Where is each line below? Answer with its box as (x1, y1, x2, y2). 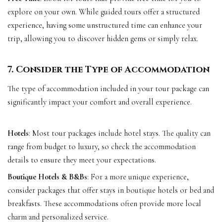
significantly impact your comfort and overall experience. (7, 97, 192, 108)
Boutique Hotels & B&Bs (7, 172, 87, 182)
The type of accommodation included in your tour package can (7, 84, 209, 94)
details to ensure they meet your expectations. (7, 155, 156, 166)
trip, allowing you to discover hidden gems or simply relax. (7, 33, 198, 44)
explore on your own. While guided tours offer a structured (7, 6, 200, 17)
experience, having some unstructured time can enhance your (7, 20, 202, 30)
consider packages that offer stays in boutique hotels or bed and (7, 185, 214, 196)
